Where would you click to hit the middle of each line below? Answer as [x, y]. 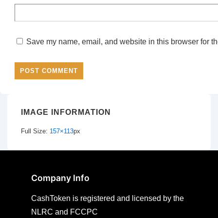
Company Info [60, 178]
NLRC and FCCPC [64, 212]
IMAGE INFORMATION [66, 112]
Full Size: [35, 131]
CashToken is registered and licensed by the [108, 199]
